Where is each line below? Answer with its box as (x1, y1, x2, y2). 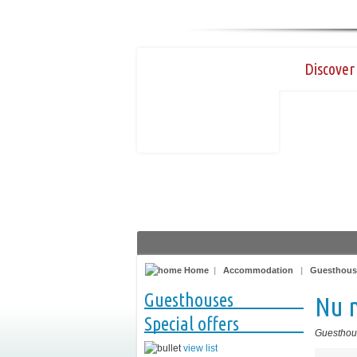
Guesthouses (144, 289, 233, 311)
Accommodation (223, 265, 293, 275)
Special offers (144, 313, 239, 335)
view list (183, 343, 218, 354)
